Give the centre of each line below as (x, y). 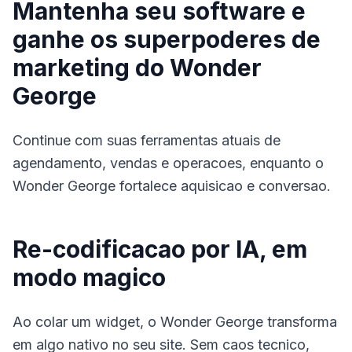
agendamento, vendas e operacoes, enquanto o (168, 163)
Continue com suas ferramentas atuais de (147, 140)
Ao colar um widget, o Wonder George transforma (175, 322)
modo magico (89, 277)
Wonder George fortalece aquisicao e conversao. (172, 186)
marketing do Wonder (137, 68)
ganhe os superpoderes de (167, 39)
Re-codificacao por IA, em (160, 249)
